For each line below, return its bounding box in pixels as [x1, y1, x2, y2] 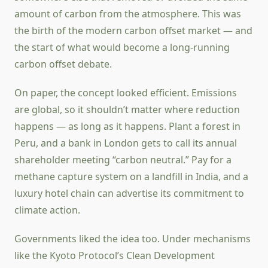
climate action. [14, 203, 80, 217]
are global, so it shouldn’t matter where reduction [14, 103, 240, 117]
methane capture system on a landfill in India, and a [14, 170, 248, 184]
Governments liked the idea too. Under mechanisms [14, 232, 251, 246]
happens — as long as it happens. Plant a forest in [14, 120, 240, 133]
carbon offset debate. [14, 57, 112, 71]
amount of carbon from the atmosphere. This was [14, 7, 241, 21]
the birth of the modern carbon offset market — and [14, 24, 252, 38]
